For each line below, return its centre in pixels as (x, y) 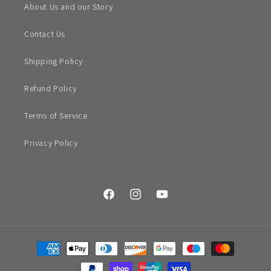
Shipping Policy (54, 61)
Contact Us (45, 34)
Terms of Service (56, 116)
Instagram (147, 201)
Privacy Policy (51, 143)
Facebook (121, 201)
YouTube (171, 201)
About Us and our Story (69, 7)
